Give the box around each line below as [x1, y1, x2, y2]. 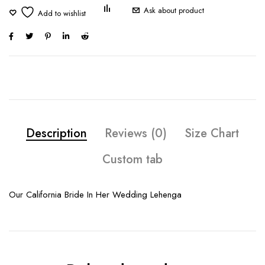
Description [26, 124, 87, 142]
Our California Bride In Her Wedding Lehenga [9, 188, 182, 201]
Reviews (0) [105, 124, 167, 142]
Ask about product [144, 4, 204, 16]
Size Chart [185, 124, 239, 142]
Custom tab [102, 150, 163, 168]
